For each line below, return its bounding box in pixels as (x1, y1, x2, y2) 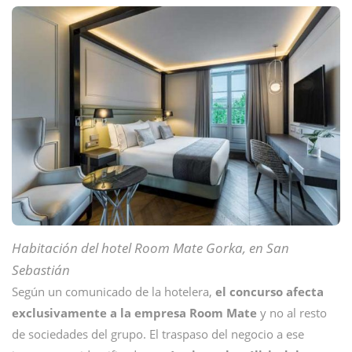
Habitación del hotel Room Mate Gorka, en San (12, 239, 289, 257)
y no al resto (257, 305, 327, 321)
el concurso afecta (215, 284, 324, 299)
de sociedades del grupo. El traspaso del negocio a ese (12, 326, 304, 342)
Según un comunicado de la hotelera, (12, 284, 215, 299)
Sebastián (12, 261, 70, 279)
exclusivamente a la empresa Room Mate (12, 305, 257, 321)
